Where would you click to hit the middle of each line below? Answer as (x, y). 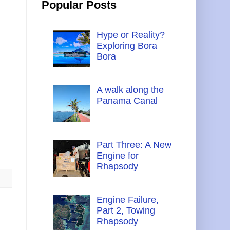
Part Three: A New (134, 145)
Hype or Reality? (130, 35)
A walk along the (130, 90)
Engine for (117, 155)
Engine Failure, (127, 200)
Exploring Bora (127, 45)
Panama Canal (127, 100)
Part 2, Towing (126, 211)
